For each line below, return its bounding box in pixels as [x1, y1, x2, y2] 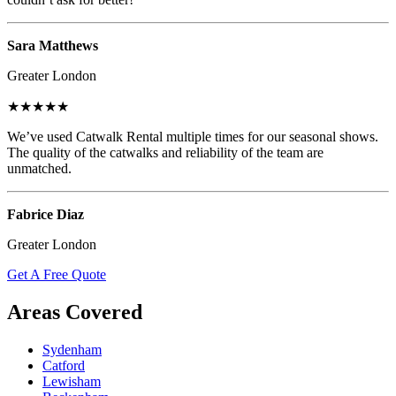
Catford [42, 357, 85, 373]
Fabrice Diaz [7, 206, 84, 222]
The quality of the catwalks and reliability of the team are [7, 144, 324, 160]
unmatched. [7, 160, 72, 176]
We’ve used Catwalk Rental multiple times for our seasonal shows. [7, 128, 378, 144]
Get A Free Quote [7, 266, 106, 282]
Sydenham [42, 341, 102, 357]
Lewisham [42, 373, 101, 389]
